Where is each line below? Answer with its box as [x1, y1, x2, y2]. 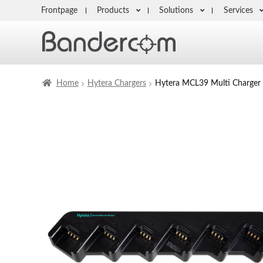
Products [97, 6, 130, 15]
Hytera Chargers [87, 79, 146, 88]
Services [223, 6, 253, 15]
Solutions [159, 6, 194, 15]
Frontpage [41, 6, 78, 15]
